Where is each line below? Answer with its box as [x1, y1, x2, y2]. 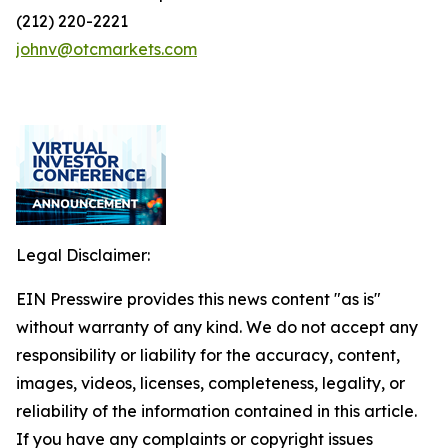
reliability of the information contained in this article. [16, 401, 417, 421]
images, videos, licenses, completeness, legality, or [16, 373, 405, 393]
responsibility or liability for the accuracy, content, [16, 345, 400, 365]
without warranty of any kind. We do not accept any [16, 317, 418, 337]
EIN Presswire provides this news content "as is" [16, 289, 381, 309]
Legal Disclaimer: [16, 245, 150, 265]
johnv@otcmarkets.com [16, 39, 197, 59]
